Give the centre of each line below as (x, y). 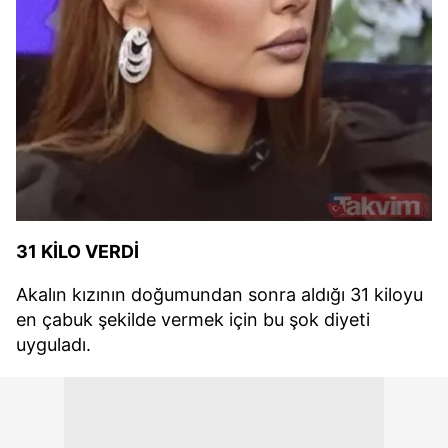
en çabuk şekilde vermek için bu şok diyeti (193, 319)
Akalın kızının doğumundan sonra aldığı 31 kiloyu (219, 294)
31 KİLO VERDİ (77, 251)
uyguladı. (53, 344)
